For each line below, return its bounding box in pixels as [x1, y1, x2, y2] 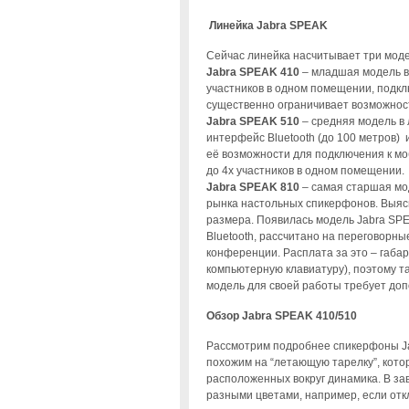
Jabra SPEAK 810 [205, 180, 299, 194]
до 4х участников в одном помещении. [205, 163, 404, 177]
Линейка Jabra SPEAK [208, 18, 328, 32]
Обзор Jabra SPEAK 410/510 [205, 309, 357, 322]
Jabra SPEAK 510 [205, 114, 299, 128]
